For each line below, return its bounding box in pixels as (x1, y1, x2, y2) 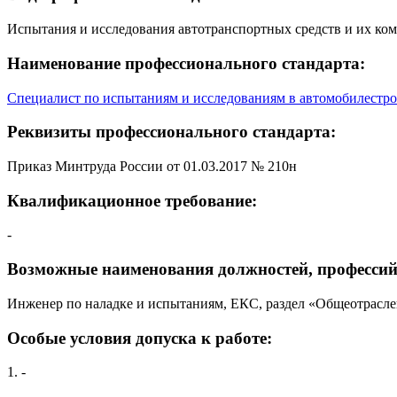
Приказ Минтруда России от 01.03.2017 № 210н (7, 158, 297, 174)
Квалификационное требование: (7, 191, 257, 210)
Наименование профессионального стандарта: (7, 53, 365, 73)
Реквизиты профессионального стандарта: (7, 122, 336, 142)
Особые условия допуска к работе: (7, 328, 272, 347)
